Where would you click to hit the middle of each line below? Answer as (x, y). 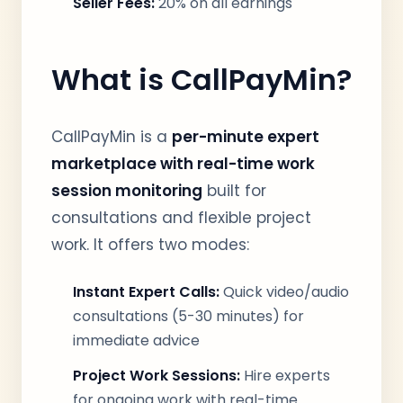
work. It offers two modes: (150, 245)
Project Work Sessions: (157, 376)
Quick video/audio (284, 292)
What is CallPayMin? (201, 80)
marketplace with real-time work (183, 164)
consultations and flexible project (181, 218)
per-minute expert (246, 137)
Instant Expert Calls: (146, 292)
